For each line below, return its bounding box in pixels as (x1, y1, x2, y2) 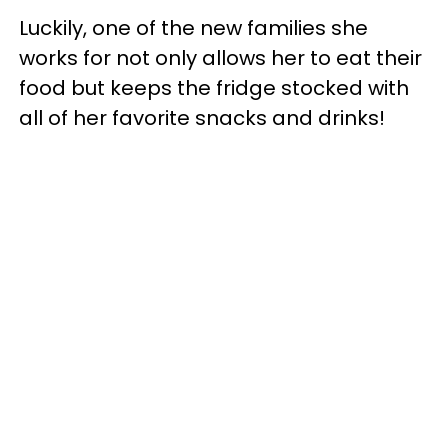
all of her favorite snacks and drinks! (19, 103, 385, 132)
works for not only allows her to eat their (19, 43, 422, 72)
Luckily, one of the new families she (19, 13, 368, 42)
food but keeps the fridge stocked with (19, 73, 409, 102)
